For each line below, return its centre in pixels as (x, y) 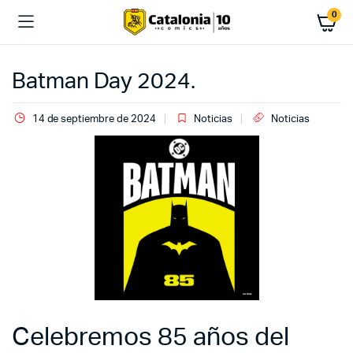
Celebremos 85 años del (150, 338)
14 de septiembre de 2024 (94, 119)
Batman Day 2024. (104, 81)
